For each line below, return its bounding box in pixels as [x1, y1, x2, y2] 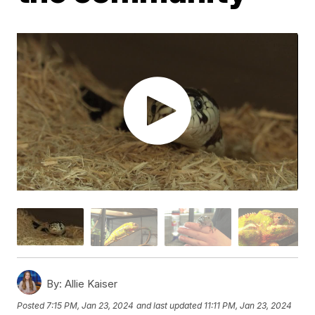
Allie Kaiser [62, 276, 118, 290]
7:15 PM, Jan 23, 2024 [46, 300, 134, 311]
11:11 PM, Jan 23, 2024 [204, 300, 292, 311]
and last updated [136, 300, 202, 311]
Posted [17, 300, 47, 311]
